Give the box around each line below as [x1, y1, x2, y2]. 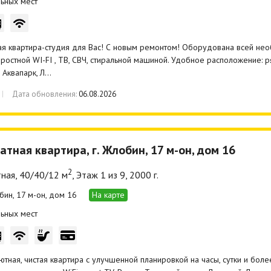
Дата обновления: [12, 88, 77, 99]
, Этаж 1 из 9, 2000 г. [72, 169, 158, 181]
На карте [92, 189, 125, 200]
